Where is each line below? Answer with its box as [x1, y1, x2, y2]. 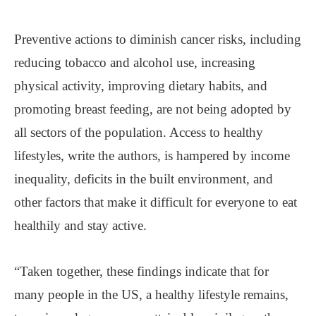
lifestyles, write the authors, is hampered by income [14, 147, 290, 163]
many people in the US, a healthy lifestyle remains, [14, 286, 288, 302]
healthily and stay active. [14, 217, 147, 233]
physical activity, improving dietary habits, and [14, 78, 267, 93]
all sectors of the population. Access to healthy [14, 124, 263, 140]
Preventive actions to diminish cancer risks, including [14, 31, 301, 47]
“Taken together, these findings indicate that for [14, 263, 269, 279]
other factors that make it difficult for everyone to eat [14, 194, 297, 209]
